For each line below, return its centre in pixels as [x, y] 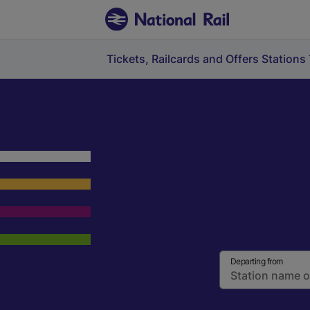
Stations [284, 59]
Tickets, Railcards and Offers [183, 59]
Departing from [256, 261]
